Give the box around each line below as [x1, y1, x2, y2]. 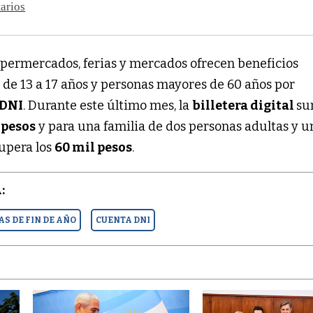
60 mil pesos [54, 139, 133, 155]
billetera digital [192, 97, 297, 113]
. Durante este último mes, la [23, 97, 193, 113]
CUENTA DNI [96, 214, 151, 225]
